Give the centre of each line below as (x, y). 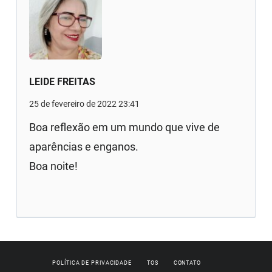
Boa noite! (54, 166)
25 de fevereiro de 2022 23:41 (85, 104)
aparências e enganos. (84, 146)
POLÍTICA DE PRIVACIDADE (92, 263)
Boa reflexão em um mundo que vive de (125, 127)
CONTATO (187, 263)
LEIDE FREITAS (63, 81)
